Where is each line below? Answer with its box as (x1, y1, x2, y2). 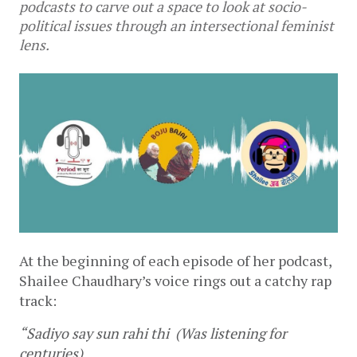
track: (19, 291, 57, 311)
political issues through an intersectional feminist (19, 16, 334, 36)
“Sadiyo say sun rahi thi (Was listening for (19, 324, 287, 343)
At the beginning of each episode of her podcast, (19, 251, 331, 271)
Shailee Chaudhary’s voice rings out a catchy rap (19, 271, 331, 291)
